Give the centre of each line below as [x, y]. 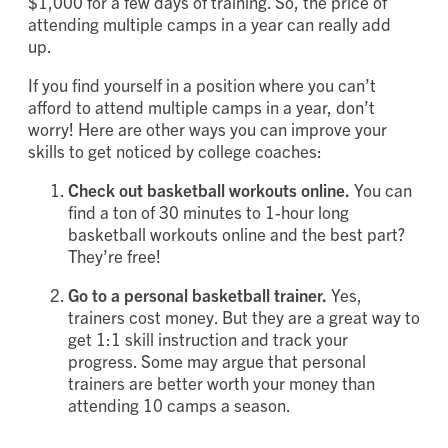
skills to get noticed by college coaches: [179, 150]
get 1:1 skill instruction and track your [208, 338]
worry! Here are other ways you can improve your [207, 128]
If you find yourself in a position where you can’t [202, 84]
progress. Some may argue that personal [217, 360]
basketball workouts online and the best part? [236, 233]
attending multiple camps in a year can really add [209, 23]
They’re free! [118, 255]
